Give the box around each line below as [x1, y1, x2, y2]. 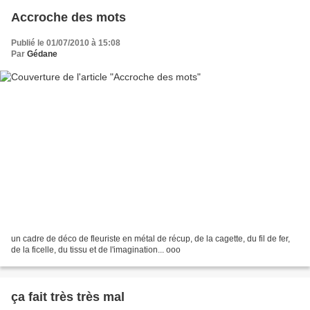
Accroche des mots [11, 10, 126, 24]
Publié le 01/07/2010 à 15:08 [11, 37, 120, 48]
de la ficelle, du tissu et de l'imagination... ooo [11, 245, 181, 255]
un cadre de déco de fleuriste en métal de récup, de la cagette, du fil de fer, [11, 234, 290, 244]
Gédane [27, 48, 57, 59]
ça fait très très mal [11, 290, 125, 304]
